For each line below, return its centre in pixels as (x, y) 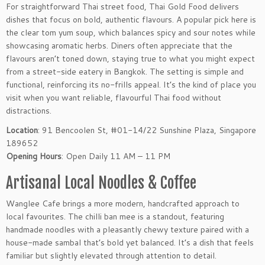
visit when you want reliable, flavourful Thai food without (114, 98)
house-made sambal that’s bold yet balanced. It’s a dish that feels (130, 243)
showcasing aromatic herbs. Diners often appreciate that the (119, 46)
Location (22, 130)
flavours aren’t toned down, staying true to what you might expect (130, 59)
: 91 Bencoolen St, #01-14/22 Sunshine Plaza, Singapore (147, 130)
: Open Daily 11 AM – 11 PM (116, 156)
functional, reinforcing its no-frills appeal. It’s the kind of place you (131, 85)
